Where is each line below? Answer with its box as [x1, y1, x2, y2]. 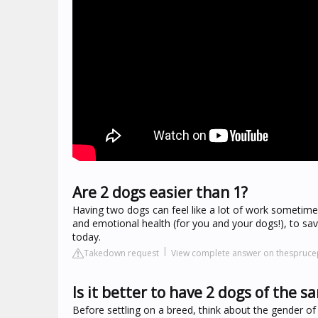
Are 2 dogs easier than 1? [72, 182, 248, 202]
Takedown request [84, 247, 159, 259]
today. [72, 230, 101, 243]
